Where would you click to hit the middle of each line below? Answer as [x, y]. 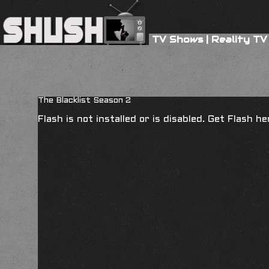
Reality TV [239, 39]
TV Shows [177, 39]
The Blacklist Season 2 [84, 101]
